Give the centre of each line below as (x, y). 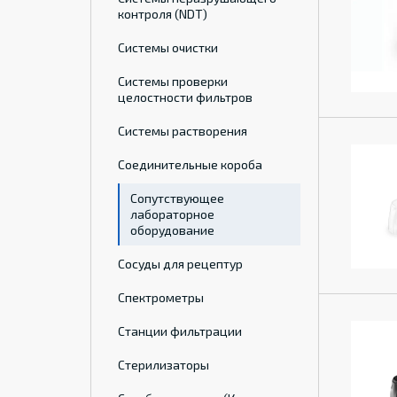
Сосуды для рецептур (180, 264)
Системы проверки (173, 81)
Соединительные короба (190, 164)
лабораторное (172, 214)
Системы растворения (183, 131)
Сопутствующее (177, 198)
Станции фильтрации (180, 331)
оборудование (172, 230)
